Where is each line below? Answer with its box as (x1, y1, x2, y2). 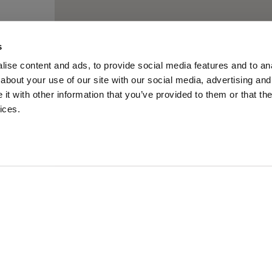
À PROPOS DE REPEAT (24, 207, 118, 217)
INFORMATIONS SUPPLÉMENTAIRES (24, 248, 175, 258)
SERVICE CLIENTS (24, 228, 100, 237)
